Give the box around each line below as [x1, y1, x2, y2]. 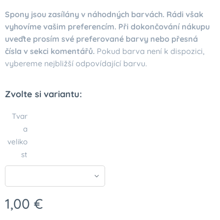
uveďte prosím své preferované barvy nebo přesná [5, 34, 198, 44]
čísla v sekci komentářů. [5, 46, 97, 56]
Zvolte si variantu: [5, 88, 82, 100]
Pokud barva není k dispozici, [97, 46, 205, 56]
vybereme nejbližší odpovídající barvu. [5, 58, 147, 68]
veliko [7, 137, 28, 146]
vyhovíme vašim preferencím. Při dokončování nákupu [5, 22, 210, 31]
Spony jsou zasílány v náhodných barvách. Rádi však [5, 9, 203, 19]
